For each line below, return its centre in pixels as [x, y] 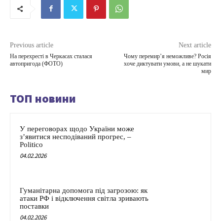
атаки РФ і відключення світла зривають [84, 199]
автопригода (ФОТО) [36, 63]
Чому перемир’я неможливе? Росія [167, 56]
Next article [195, 45]
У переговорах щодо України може [77, 129]
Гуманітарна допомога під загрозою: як [84, 191]
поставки [34, 206]
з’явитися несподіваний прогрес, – [75, 136]
